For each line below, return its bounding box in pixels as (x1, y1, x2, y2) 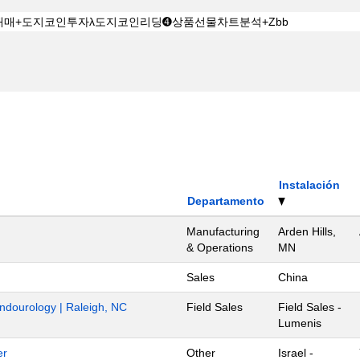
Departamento (187, 194, 264, 207)
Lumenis (278, 316, 321, 329)
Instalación (279, 178, 340, 191)
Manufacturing (186, 224, 260, 238)
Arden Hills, (278, 224, 336, 238)
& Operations (186, 240, 253, 254)
